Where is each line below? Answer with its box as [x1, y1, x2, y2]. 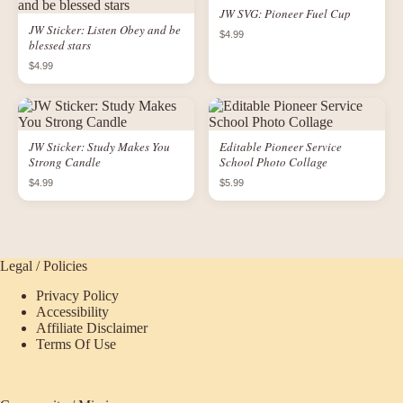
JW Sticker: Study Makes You [29, 139, 170, 155]
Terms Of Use [36, 336, 116, 352]
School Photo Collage [219, 154, 327, 170]
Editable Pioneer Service [219, 139, 342, 155]
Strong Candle [29, 154, 101, 170]
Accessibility [36, 303, 109, 319]
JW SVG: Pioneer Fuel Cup [219, 5, 351, 22]
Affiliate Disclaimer [36, 319, 148, 336]
